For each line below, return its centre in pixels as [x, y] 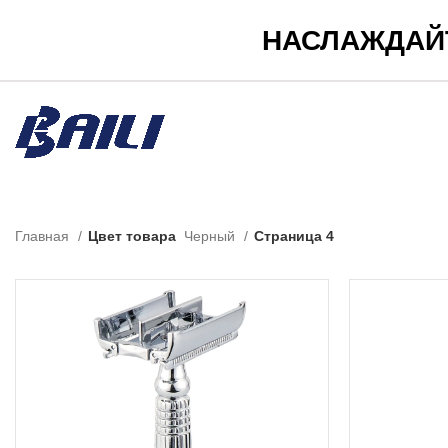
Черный [211, 235]
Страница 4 [294, 235]
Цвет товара [132, 235]
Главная [44, 235]
